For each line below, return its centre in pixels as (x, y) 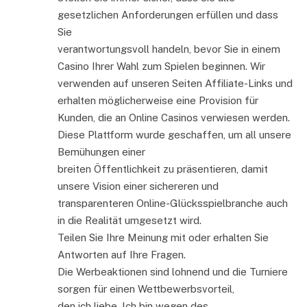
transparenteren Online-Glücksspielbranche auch (173, 204)
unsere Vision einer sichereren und (138, 186)
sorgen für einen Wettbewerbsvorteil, (146, 289)
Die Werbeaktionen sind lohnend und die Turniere (173, 272)
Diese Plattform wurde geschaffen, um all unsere (174, 135)
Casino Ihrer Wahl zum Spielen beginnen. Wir (161, 66)
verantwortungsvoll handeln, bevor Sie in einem (169, 49)
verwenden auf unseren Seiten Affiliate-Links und (175, 84)
